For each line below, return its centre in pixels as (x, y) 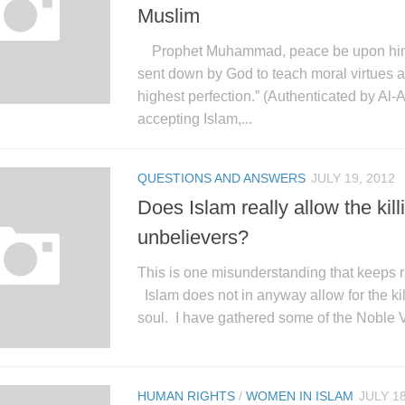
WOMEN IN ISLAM (300, 396)
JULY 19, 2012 (353, 178)
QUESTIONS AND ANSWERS (221, 178)
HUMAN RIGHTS (186, 396)
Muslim (169, 15)
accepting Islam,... (195, 118)
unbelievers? (193, 237)
